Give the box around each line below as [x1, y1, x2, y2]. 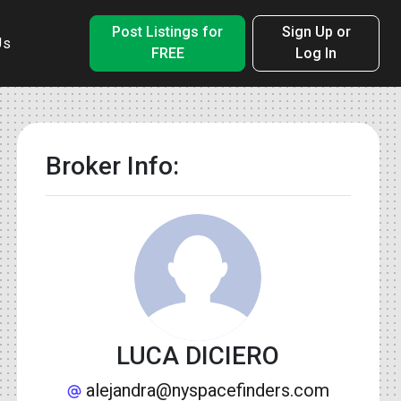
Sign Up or [281, 23, 351, 41]
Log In [295, 45, 337, 63]
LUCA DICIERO [116, 340, 280, 371]
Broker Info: [45, 150, 179, 181]
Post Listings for [112, 23, 224, 41]
